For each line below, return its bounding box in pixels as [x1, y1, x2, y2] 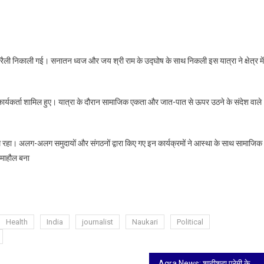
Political [177, 217, 203, 226]
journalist [82, 217, 113, 226]
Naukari [132, 217, 158, 226]
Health [6, 217, 28, 226]
